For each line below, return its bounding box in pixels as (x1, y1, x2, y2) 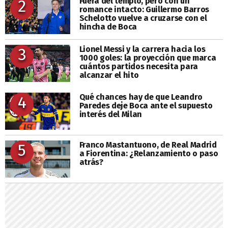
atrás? (79, 157, 103, 167)
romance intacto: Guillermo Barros (79, 5, 209, 15)
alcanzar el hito (79, 70, 139, 80)
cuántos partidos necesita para (79, 61, 198, 71)
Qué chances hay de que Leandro (79, 92, 203, 102)
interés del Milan (79, 109, 142, 119)
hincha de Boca (79, 22, 137, 32)
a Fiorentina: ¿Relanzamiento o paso (79, 148, 218, 158)
